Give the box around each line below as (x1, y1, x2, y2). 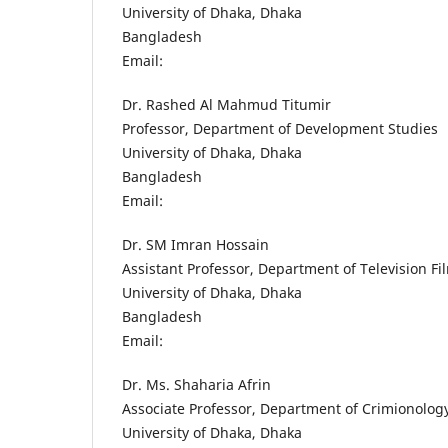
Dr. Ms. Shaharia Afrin (122, 375, 271, 395)
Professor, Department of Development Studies (122, 119, 438, 139)
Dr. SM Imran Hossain (122, 235, 269, 255)
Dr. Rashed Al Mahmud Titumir (122, 95, 331, 115)
